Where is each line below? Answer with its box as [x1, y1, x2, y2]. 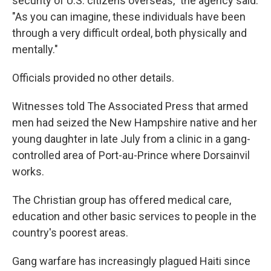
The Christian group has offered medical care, [12, 194, 231, 207]
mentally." [12, 43, 58, 56]
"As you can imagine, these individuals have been [12, 10, 246, 24]
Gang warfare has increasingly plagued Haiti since [12, 255, 250, 268]
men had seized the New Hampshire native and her [12, 116, 257, 129]
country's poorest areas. [12, 226, 128, 240]
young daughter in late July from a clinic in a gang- [12, 132, 250, 146]
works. [12, 165, 44, 178]
